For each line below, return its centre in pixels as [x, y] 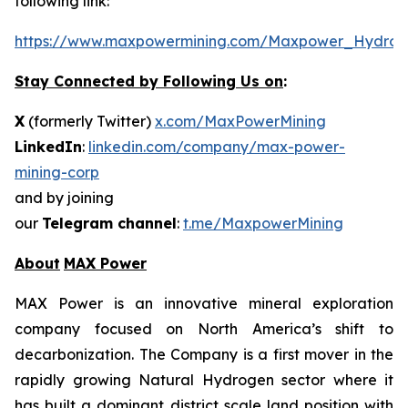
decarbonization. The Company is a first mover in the [204, 354]
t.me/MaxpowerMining [263, 223]
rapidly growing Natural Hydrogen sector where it [204, 380]
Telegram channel [109, 223]
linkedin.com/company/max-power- [217, 147]
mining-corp [57, 172]
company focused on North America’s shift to [204, 329]
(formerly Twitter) [90, 121]
